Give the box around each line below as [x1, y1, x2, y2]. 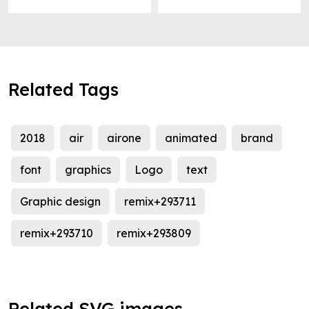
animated [165, 131, 217, 146]
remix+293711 [124, 195, 196, 209]
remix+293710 [20, 226, 93, 241]
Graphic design [20, 195, 101, 209]
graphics [65, 163, 111, 177]
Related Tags [8, 79, 119, 101]
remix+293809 [117, 226, 191, 241]
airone [107, 131, 141, 146]
